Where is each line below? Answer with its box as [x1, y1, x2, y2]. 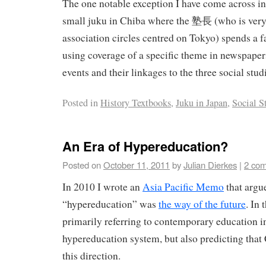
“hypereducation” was [62, 197, 159, 211]
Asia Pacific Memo [142, 180, 224, 194]
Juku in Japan [176, 96, 227, 109]
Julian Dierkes [183, 159, 237, 172]
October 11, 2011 [103, 159, 170, 172]
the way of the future [159, 197, 246, 211]
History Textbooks [100, 96, 171, 109]
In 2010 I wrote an [62, 180, 142, 194]
